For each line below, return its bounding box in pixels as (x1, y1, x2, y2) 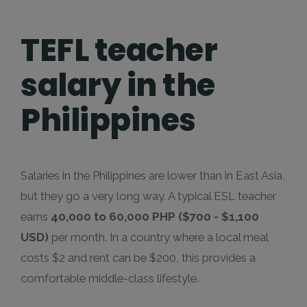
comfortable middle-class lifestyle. (21, 271, 199, 285)
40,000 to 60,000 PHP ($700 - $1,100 (51, 210, 259, 223)
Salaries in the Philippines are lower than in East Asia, (21, 169, 285, 182)
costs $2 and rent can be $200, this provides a (21, 251, 256, 265)
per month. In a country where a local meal (49, 230, 268, 244)
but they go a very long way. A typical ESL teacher (21, 189, 276, 203)
